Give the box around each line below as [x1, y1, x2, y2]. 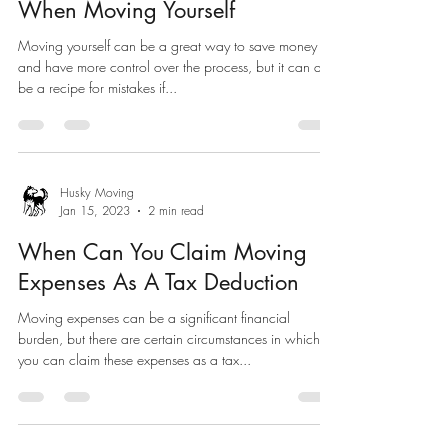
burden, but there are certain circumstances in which [18, 329, 320, 348]
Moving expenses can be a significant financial [18, 308, 290, 327]
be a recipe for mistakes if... [18, 78, 177, 97]
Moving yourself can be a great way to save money [18, 36, 317, 55]
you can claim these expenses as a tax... [18, 350, 251, 369]
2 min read [148, 202, 204, 219]
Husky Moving [60, 184, 134, 201]
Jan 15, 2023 [60, 202, 130, 219]
